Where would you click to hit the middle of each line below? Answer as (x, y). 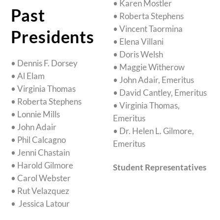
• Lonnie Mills (36, 114)
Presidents (53, 36)
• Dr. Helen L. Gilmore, (154, 131)
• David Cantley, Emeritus (160, 93)
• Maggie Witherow (149, 67)
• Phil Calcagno (39, 139)
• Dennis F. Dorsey (44, 63)
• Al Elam (28, 76)
